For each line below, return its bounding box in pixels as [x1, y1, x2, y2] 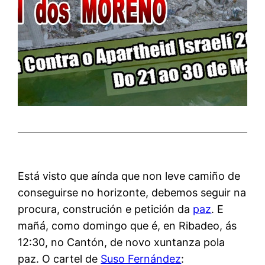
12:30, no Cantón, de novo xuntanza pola [18, 235, 225, 248]
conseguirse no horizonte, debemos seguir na [18, 186, 247, 199]
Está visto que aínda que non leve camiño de [18, 169, 241, 182]
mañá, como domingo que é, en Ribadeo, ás [18, 219, 237, 232]
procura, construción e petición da [18, 202, 193, 215]
